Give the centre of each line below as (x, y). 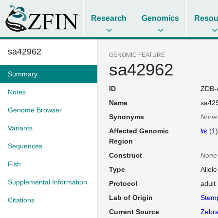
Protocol (123, 183)
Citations (21, 200)
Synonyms (127, 117)
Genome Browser (35, 110)
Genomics (161, 18)
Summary (23, 74)
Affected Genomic (139, 131)
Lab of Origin (131, 198)
